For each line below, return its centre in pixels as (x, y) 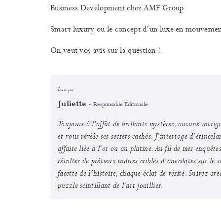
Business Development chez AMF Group (117, 7)
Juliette (72, 104)
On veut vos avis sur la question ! (106, 50)
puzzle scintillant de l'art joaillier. (110, 185)
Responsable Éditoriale (121, 104)
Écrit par (66, 89)
